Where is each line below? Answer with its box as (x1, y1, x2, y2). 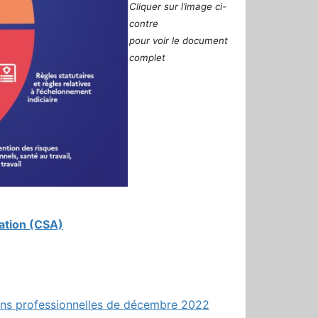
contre (129, 17, 158, 29)
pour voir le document (129, 34, 228, 46)
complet (129, 51, 165, 63)
